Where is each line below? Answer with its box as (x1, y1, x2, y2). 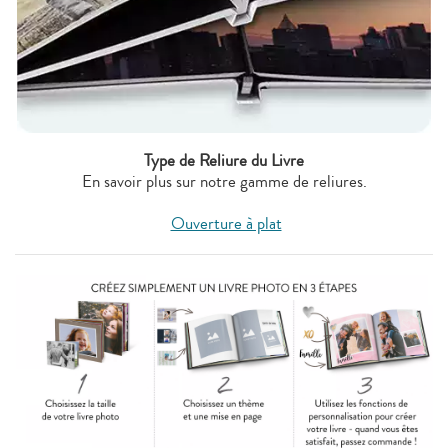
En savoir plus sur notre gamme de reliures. (81, 168, 367, 194)
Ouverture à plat (170, 210, 282, 236)
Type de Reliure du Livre (144, 147, 304, 173)
